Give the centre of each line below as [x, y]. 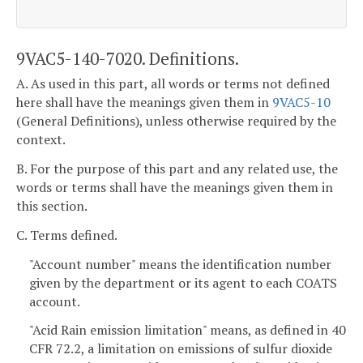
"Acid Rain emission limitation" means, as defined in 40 [188, 330]
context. [41, 140]
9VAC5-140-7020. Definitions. [128, 58]
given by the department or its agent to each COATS [183, 282]
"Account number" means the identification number [180, 264]
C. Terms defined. [67, 235]
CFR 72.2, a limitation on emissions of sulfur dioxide [181, 349]
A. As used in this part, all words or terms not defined [173, 84]
